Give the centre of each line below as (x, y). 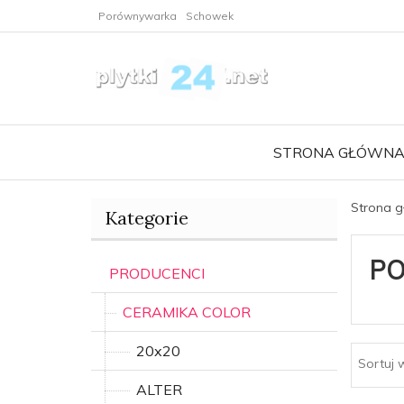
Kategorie (147, 218)
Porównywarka (138, 16)
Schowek (210, 16)
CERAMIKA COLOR (187, 312)
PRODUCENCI (157, 273)
